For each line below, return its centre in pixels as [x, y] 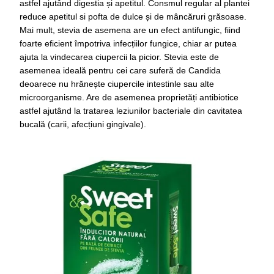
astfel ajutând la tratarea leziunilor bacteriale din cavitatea [131, 111]
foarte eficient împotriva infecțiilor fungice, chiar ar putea [128, 44]
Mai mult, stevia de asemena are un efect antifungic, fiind [130, 30]
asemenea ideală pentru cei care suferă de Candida [120, 71]
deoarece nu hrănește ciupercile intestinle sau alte [117, 84]
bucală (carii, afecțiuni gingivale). [83, 124]
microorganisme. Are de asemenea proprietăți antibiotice [129, 98]
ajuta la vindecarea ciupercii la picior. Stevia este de [119, 57]
